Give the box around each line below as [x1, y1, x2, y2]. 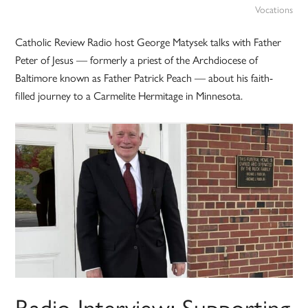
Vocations [254, 2, 293, 16]
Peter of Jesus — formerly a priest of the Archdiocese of [15, 52, 258, 68]
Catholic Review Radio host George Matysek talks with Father [15, 34, 282, 50]
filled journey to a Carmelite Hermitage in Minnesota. [15, 87, 243, 104]
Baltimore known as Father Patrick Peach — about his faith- [15, 69, 274, 86]
